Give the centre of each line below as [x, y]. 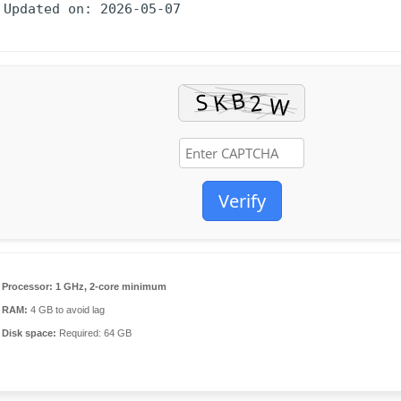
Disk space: [30, 333]
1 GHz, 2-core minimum [110, 286]
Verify [242, 201]
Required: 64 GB [94, 333]
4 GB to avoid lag [67, 310]
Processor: [28, 286]
